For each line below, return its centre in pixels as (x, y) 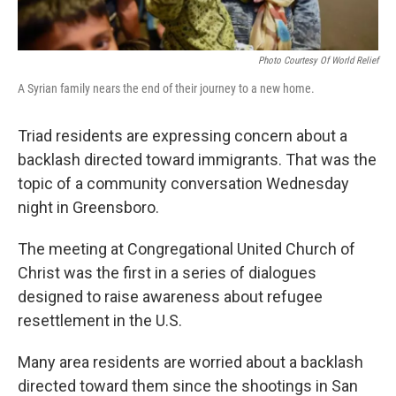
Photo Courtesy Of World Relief (318, 61)
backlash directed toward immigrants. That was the (197, 160)
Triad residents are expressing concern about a (183, 136)
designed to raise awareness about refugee (170, 297)
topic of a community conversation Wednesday (183, 183)
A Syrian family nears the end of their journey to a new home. (166, 88)
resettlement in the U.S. (100, 320)
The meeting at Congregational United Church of (187, 249)
